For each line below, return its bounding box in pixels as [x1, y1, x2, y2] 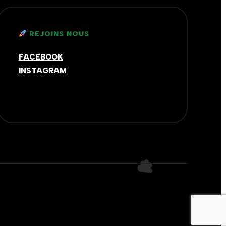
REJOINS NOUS [26, 30, 89, 38]
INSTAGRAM [18, 66, 67, 75]
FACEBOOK [18, 52, 63, 62]
